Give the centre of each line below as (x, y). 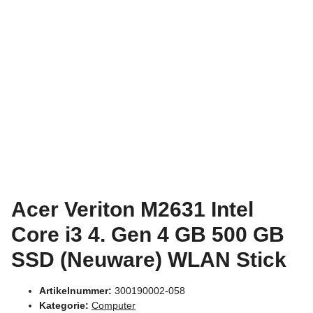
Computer (114, 306)
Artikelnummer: (77, 291)
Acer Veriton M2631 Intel (132, 210)
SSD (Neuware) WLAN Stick (149, 260)
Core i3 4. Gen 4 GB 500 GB (148, 235)
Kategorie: (65, 306)
